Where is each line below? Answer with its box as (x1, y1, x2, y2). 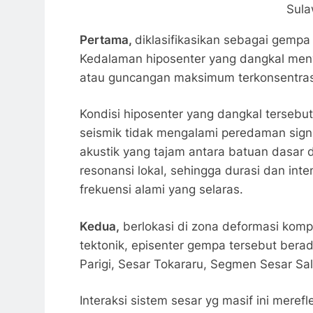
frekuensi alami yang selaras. (80, 182, 243, 197)
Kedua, (80, 219, 119, 233)
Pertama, (80, 32, 135, 47)
